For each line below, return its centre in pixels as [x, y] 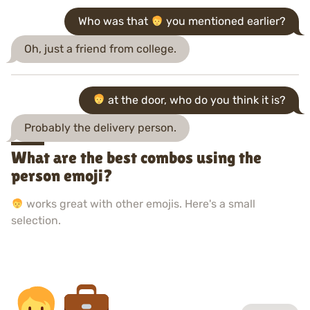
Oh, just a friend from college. [101, 48]
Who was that [114, 21]
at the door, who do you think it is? [195, 100]
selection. [36, 220]
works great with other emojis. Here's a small [140, 203]
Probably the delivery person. [101, 127]
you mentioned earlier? [224, 21]
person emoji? [62, 175]
